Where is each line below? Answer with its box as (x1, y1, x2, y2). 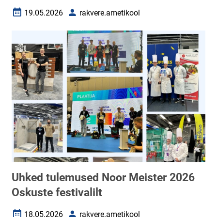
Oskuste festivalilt (12, 186, 102, 199)
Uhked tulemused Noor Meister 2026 (12, 171, 195, 184)
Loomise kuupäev (11, 12, 72, 21)
